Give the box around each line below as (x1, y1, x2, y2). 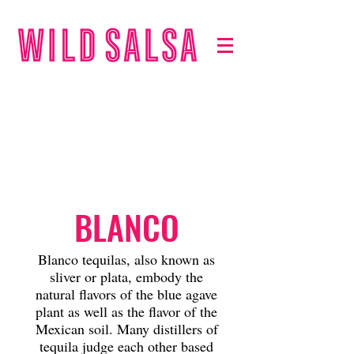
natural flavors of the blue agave (36, 284, 217, 303)
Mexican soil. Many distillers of (35, 319, 218, 338)
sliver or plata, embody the (50, 267, 203, 286)
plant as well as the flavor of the (36, 302, 217, 321)
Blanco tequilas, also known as (38, 250, 215, 269)
